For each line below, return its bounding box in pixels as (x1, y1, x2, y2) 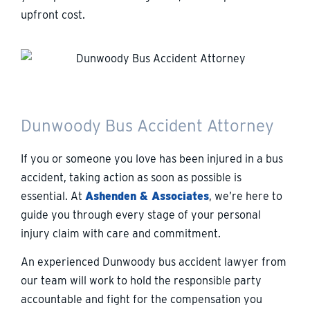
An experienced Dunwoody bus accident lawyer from (21, 255, 286, 269)
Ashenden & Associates (85, 189, 209, 203)
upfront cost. (21, 8, 85, 22)
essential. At (21, 189, 85, 203)
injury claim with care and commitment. (21, 226, 221, 240)
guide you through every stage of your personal (21, 208, 261, 221)
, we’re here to (209, 189, 282, 203)
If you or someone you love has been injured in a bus (21, 152, 283, 165)
